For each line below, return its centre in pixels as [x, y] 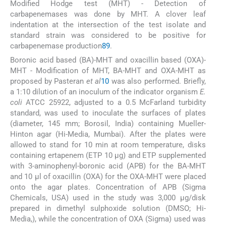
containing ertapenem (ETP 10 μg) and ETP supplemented [108, 156]
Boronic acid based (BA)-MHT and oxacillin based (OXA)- [108, 60]
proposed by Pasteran [48, 81]
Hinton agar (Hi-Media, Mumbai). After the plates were [108, 134]
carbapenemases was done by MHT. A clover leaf [108, 14]
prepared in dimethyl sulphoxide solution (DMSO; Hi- [108, 209]
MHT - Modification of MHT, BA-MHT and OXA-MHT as [108, 71]
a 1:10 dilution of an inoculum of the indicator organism [105, 92]
